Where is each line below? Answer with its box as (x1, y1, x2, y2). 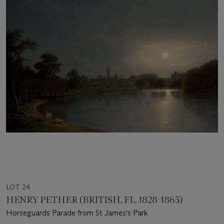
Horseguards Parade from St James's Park (6, 208, 148, 218)
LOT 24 (6, 182, 30, 192)
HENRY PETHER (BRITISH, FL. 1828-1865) (6, 194, 183, 206)
